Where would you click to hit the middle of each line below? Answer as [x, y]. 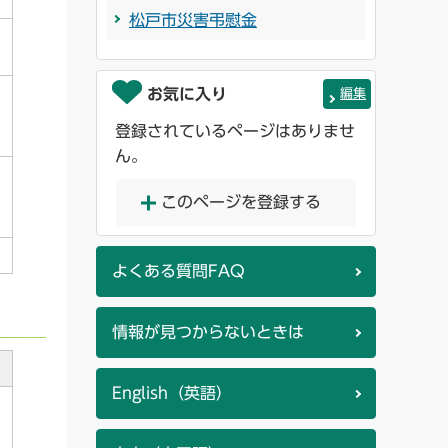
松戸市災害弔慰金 [193, 20]
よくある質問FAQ [178, 271]
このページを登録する [241, 202]
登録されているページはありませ [235, 131]
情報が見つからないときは [208, 332]
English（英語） [172, 393]
